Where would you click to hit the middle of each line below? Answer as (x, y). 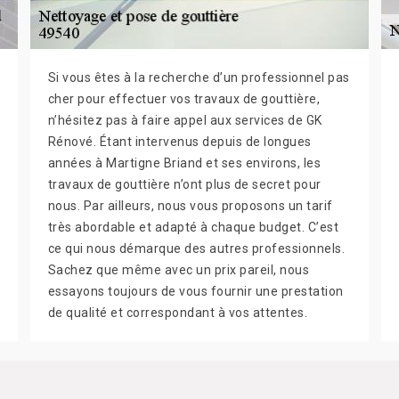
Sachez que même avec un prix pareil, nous (179, 270)
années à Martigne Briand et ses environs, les (184, 163)
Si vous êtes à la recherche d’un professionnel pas (199, 78)
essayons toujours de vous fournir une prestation (195, 292)
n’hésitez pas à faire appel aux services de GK (185, 121)
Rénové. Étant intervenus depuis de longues (179, 142)
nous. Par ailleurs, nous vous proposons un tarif (190, 206)
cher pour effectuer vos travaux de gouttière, (184, 99)
